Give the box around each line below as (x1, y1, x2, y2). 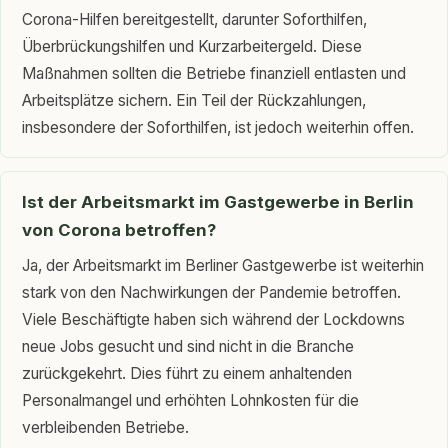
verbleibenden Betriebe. (21, 418, 189, 438)
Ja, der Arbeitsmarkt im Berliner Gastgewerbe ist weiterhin (21, 256, 424, 276)
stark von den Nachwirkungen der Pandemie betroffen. (21, 283, 401, 303)
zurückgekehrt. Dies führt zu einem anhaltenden (21, 364, 352, 384)
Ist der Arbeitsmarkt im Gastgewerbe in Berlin (21, 192, 414, 213)
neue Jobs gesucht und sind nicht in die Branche (21, 337, 354, 357)
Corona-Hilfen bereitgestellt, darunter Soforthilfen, (21, 10, 367, 30)
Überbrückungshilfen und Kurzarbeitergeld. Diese (21, 37, 362, 57)
